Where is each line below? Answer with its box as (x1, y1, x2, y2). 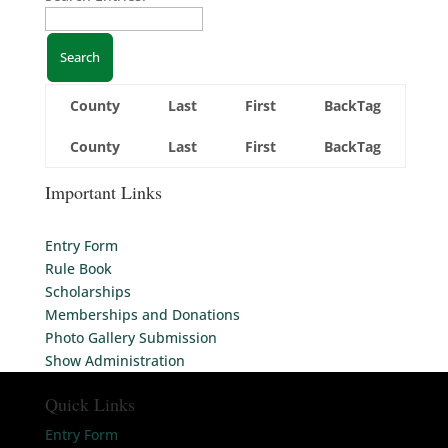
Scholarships (44, 281, 131, 301)
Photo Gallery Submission (44, 327, 217, 347)
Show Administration (44, 350, 185, 370)
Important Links (44, 179, 162, 204)
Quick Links (44, 391, 135, 416)
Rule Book (44, 258, 112, 278)
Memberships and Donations (44, 304, 240, 324)
